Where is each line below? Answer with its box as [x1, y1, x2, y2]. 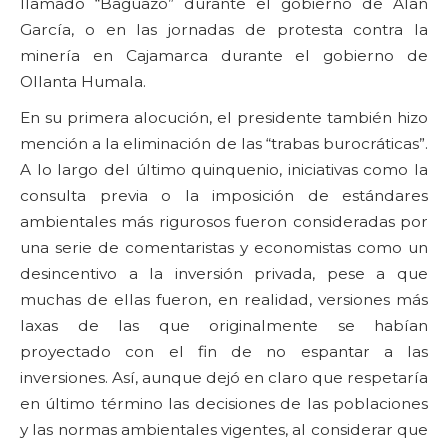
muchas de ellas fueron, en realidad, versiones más [20, 289, 428, 309]
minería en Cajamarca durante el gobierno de [20, 45, 428, 65]
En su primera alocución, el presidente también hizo [20, 107, 428, 127]
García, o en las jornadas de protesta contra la [20, 19, 428, 39]
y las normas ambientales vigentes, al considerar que [20, 419, 428, 439]
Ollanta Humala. [20, 71, 146, 91]
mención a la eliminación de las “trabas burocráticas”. [20, 133, 428, 153]
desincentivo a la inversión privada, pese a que [20, 263, 428, 283]
